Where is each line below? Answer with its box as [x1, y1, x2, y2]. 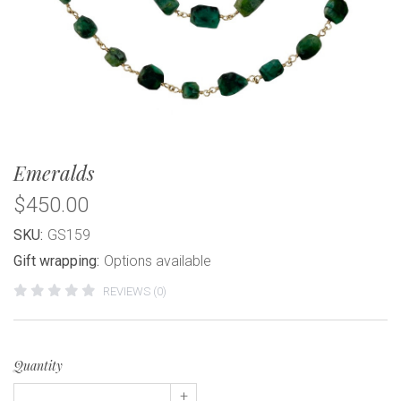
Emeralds [13, 159, 95, 186]
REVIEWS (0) [102, 285, 166, 298]
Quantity [13, 357, 63, 374]
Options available [104, 252, 211, 269]
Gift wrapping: [13, 252, 99, 269]
